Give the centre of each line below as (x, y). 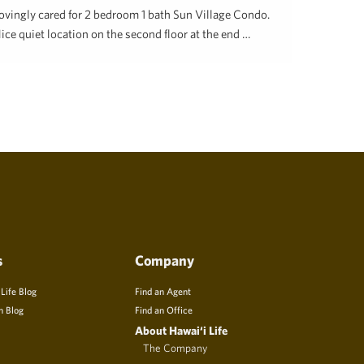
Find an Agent (163, 291)
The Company (175, 348)
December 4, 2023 (86, 69)
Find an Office (164, 310)
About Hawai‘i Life (181, 331)
